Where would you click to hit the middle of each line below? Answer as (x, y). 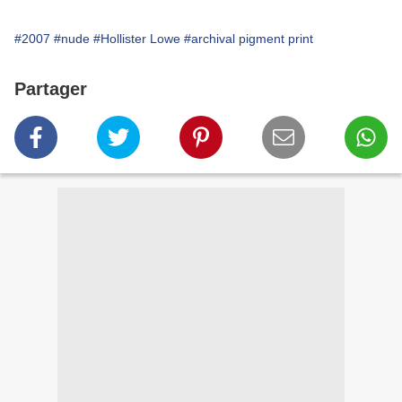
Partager (51, 89)
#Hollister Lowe (137, 39)
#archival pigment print (249, 39)
